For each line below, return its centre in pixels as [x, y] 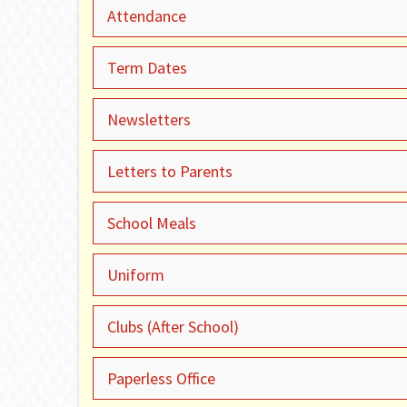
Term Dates [147, 68]
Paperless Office [161, 378]
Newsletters [149, 119]
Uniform [136, 275]
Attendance [147, 16]
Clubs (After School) [173, 327]
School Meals [152, 223]
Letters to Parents [170, 171]
